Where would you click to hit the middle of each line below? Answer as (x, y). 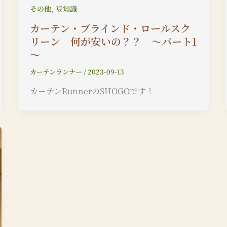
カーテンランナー (56, 71)
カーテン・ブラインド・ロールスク (110, 28)
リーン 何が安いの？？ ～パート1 (113, 41)
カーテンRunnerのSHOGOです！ (92, 91)
